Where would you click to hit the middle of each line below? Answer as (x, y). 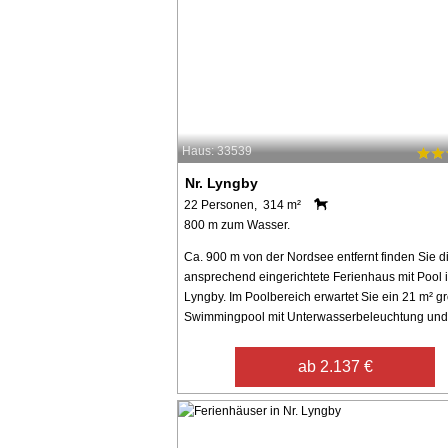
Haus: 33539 (217, 151)
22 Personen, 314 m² (242, 204)
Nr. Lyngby (222, 182)
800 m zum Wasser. (237, 224)
